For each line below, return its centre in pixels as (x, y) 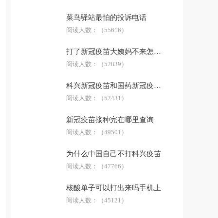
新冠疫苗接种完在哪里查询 (110, 120)
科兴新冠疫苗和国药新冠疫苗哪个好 (157, 86)
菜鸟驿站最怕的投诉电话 (106, 18)
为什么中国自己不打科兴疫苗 (114, 154)
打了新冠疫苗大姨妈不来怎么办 (157, 52)
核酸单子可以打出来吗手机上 (114, 188)
